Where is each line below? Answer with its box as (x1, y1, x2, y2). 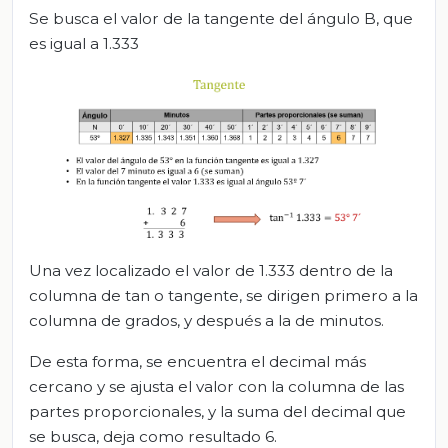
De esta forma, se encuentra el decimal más (29, 352, 366, 372)
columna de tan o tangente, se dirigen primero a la (29, 286, 418, 306)
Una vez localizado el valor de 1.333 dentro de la (29, 261, 393, 281)
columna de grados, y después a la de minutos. (29, 311, 384, 331)
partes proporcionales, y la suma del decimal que (29, 402, 406, 422)
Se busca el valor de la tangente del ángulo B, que (29, 8, 413, 28)
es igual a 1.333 (29, 33, 139, 53)
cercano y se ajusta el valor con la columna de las (29, 377, 404, 397)
